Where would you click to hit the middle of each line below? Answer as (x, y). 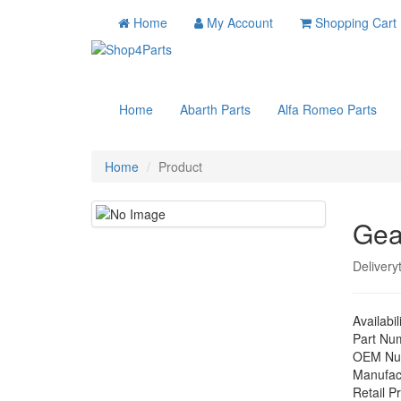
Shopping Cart (356, 22)
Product (180, 166)
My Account (240, 22)
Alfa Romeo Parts (327, 109)
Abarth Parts (215, 109)
